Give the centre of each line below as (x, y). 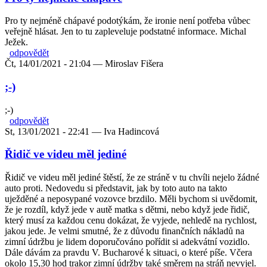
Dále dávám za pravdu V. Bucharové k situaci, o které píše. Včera (128, 253)
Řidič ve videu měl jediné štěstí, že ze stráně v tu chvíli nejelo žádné (132, 178)
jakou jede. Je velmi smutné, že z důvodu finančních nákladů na (125, 231)
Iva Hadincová (131, 131)
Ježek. (16, 42)
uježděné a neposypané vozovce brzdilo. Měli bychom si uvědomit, (131, 199)
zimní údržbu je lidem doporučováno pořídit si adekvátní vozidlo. (127, 242)
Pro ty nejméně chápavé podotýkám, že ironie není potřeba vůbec (128, 21)
